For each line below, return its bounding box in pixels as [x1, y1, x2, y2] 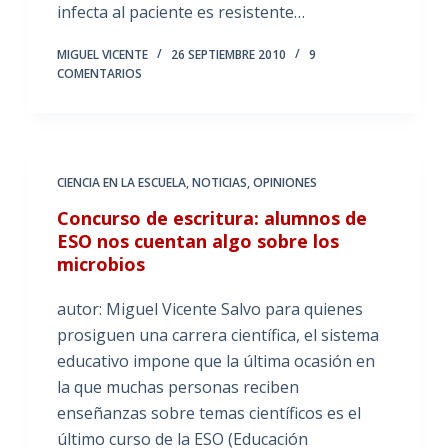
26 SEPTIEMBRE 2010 [170, 46, 286, 63]
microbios [56, 252, 145, 276]
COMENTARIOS [56, 65, 142, 82]
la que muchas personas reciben [56, 376, 299, 398]
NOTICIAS [191, 174, 247, 191]
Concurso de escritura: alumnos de [56, 206, 367, 230]
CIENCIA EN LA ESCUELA [56, 174, 186, 191]
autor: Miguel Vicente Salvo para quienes [56, 298, 363, 320]
